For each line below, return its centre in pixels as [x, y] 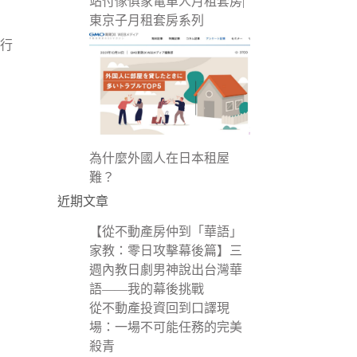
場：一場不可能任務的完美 [165, 328]
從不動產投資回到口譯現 [159, 308]
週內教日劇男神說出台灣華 [165, 270]
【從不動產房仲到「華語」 [165, 232]
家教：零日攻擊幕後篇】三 [165, 251]
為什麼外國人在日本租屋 [159, 159]
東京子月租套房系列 [146, 21]
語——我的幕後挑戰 [146, 289]
